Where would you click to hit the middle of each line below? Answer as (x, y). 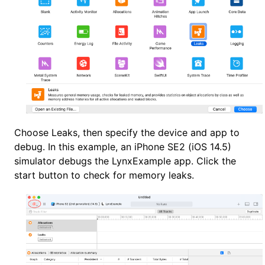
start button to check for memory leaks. (104, 175)
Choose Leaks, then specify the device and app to (127, 132)
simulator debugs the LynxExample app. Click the (125, 161)
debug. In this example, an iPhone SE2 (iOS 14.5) (123, 146)
